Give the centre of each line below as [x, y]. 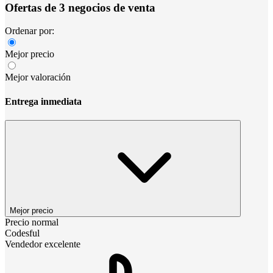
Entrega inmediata [43, 101]
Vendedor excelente [43, 244]
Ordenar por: [30, 31]
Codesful [22, 233]
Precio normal [32, 222]
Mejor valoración [38, 77]
